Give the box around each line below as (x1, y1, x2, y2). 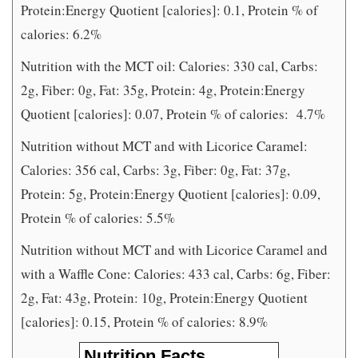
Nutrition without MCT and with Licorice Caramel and (21, 241, 328, 260)
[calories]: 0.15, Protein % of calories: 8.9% (21, 312, 268, 332)
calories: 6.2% (21, 25, 101, 44)
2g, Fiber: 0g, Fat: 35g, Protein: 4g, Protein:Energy (21, 81, 305, 100)
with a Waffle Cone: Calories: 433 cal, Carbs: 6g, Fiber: (21, 265, 331, 284)
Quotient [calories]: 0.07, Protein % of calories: (21, 105, 288, 124)
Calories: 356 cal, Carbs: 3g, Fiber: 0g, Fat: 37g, (21, 161, 290, 180)
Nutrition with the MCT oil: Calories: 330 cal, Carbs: (21, 57, 318, 76)
